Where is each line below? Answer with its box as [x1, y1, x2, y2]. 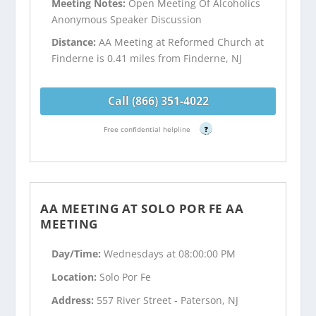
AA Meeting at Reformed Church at [99, 35, 265, 49]
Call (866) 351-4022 [107, 93, 209, 109]
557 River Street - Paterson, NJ [97, 293, 239, 307]
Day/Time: [51, 247, 104, 261]
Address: [51, 293, 97, 307]
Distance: [51, 35, 99, 49]
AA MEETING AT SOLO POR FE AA [40, 200, 244, 217]
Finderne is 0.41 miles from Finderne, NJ [51, 51, 243, 66]
